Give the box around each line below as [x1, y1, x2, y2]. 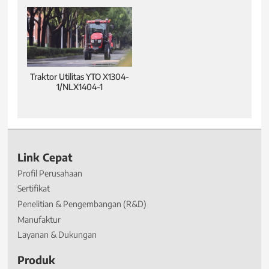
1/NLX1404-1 [56, 81, 103, 92]
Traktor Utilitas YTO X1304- [30, 71, 130, 82]
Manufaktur [17, 214, 61, 225]
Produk [17, 253, 56, 267]
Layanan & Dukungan [17, 229, 97, 240]
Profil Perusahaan [17, 168, 83, 178]
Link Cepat [17, 151, 73, 165]
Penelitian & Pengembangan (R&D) [17, 199, 147, 210]
